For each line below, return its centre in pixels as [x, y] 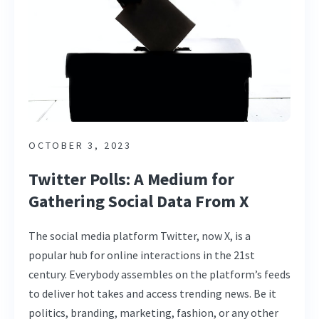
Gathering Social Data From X [139, 201]
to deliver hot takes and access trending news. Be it [152, 293]
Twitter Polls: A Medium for [131, 179]
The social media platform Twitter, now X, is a [140, 235]
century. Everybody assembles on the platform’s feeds [159, 274]
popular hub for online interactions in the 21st [142, 255]
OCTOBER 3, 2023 [80, 145]
